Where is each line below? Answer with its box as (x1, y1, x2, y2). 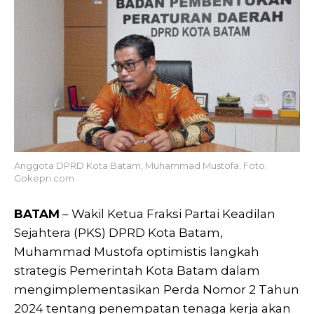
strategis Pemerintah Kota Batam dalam (14, 263, 260, 278)
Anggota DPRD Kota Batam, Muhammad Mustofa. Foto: (14, 159, 267, 171)
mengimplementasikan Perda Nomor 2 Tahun (14, 282, 299, 296)
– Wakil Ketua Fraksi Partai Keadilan (60, 206, 275, 221)
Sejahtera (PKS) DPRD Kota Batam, (14, 225, 223, 240)
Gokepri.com (14, 172, 74, 184)
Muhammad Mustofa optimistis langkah (14, 244, 259, 259)
